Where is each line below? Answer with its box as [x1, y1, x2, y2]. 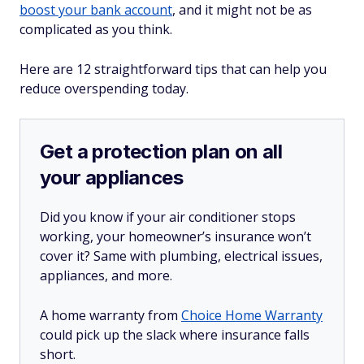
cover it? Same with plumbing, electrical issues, [40, 247, 323, 265]
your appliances [40, 166, 183, 189]
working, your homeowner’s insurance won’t [40, 227, 311, 245]
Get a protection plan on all [40, 140, 283, 163]
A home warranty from [40, 306, 181, 324]
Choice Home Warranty [181, 306, 323, 324]
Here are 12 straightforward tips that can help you [19, 60, 327, 78]
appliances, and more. [40, 266, 172, 284]
